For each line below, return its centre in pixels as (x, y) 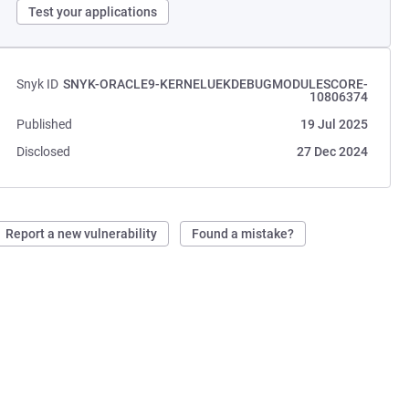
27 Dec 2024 (332, 152)
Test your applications (93, 12)
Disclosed (44, 152)
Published (45, 124)
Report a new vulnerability (82, 234)
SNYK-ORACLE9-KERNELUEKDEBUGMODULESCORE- (215, 84)
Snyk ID (38, 84)
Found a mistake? (243, 234)
